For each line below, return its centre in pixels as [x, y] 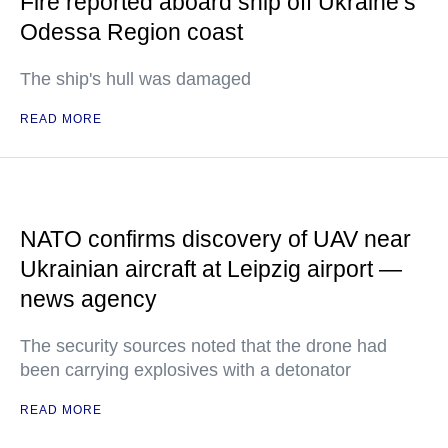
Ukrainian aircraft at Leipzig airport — [211, 269]
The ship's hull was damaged [135, 79]
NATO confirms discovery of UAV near [215, 239]
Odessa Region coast [131, 32]
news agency [88, 299]
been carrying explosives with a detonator [185, 370]
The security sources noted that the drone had [203, 346]
